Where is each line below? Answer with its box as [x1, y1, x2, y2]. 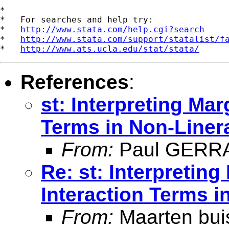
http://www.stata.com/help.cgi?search [20, 24, 204, 34]
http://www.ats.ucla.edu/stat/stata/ [20, 43, 199, 54]
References [20, 71, 129, 93]
